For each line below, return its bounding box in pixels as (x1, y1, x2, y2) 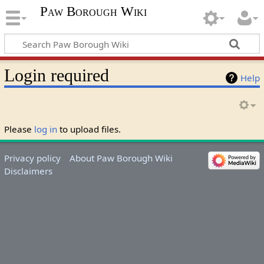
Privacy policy (4, 151, 61, 164)
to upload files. (57, 123, 121, 135)
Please (4, 123, 34, 135)
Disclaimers (4, 164, 52, 177)
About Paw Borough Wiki (70, 151, 173, 164)
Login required (4, 65, 109, 85)
